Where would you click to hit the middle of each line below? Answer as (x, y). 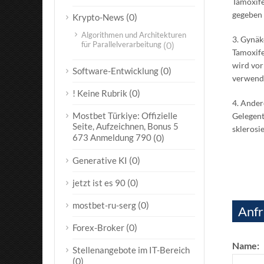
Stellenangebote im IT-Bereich (131, 250)
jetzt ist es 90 (99, 183)
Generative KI (100, 160)
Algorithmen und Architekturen (134, 35)
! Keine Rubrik (100, 93)
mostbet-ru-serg (104, 205)
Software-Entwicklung (115, 71)
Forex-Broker (98, 227)
